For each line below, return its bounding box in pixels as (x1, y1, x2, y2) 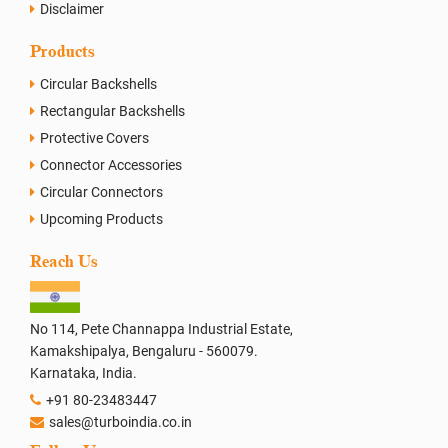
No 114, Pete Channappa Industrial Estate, (30, 321, 293, 338)
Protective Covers (40, 129, 149, 146)
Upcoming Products (40, 210, 163, 227)
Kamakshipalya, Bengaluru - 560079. (30, 343, 258, 360)
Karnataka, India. (30, 365, 137, 382)
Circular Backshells (40, 75, 157, 92)
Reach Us (30, 251, 98, 271)
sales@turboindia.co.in (49, 414, 192, 431)
